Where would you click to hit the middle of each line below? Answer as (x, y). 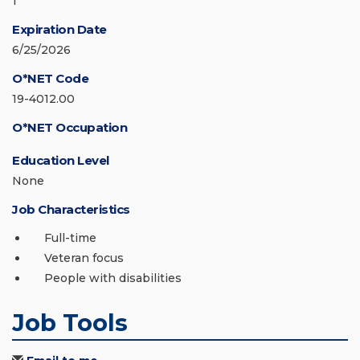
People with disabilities (113, 278)
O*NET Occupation (70, 128)
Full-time (70, 238)
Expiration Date (59, 30)
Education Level (61, 161)
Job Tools (70, 323)
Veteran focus (84, 258)
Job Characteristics (71, 210)
